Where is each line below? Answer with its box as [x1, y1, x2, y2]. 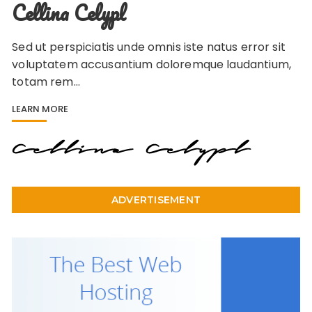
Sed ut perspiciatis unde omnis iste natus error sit [12, 38, 286, 55]
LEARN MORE [12, 102, 69, 116]
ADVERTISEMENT [111, 193, 201, 206]
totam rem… [12, 73, 80, 90]
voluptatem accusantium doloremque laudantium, [12, 56, 291, 72]
